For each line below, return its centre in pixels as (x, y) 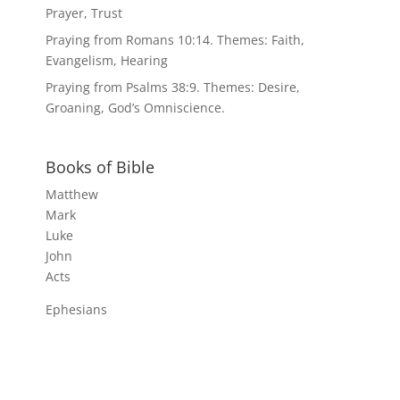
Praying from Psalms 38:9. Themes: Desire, (172, 87)
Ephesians (76, 309)
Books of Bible (100, 167)
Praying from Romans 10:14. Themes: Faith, (175, 39)
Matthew (71, 194)
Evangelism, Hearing (106, 60)
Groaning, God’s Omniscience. (135, 107)
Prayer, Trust (83, 12)
